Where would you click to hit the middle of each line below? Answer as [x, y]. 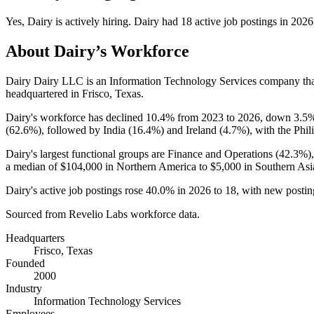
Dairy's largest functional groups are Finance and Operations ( [142, 153]
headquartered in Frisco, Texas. [75, 93]
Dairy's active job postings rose [76, 190]
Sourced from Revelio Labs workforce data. [103, 214]
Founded [25, 263]
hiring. [117, 21]
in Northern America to [156, 166]
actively [82, 21]
